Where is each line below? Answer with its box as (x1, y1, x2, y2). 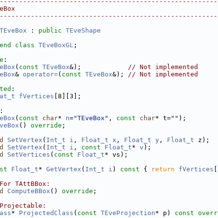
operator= (23, 71, 58, 78)
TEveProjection (101, 209, 155, 217)
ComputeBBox (7, 187, 50, 195)
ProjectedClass (19, 209, 73, 217)
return (151, 165, 175, 173)
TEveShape (66, 27, 101, 34)
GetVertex (46, 165, 81, 173)
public (38, 27, 62, 34)
